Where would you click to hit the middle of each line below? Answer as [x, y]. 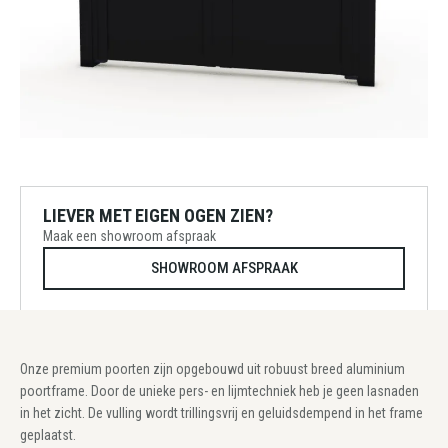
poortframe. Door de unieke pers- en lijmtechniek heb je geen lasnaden [219, 391]
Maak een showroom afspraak [129, 236]
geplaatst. [48, 435]
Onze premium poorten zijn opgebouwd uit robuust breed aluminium [212, 369]
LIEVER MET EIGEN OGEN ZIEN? [158, 215]
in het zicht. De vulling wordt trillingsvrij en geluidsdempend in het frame [221, 413]
